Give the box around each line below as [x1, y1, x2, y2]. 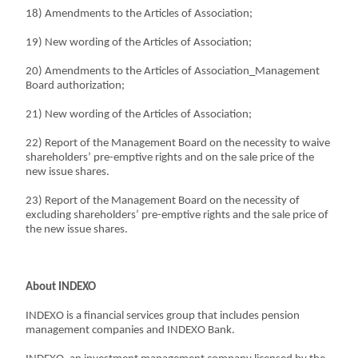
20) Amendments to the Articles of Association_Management [26, 66, 320, 78]
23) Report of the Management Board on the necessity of [26, 195, 300, 207]
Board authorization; [26, 80, 125, 92]
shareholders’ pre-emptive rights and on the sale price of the [26, 152, 315, 164]
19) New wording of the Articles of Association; [26, 37, 253, 49]
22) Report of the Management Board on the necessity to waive [26, 137, 331, 149]
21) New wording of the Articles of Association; [26, 109, 253, 121]
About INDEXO [26, 281, 99, 293]
